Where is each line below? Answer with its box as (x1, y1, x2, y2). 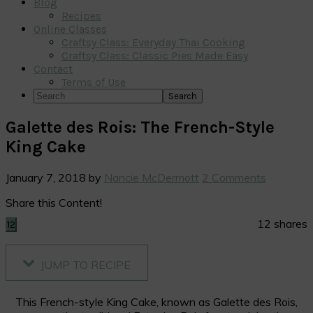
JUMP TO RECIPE (38, 257, 131, 272)
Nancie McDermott (104, 170, 199, 184)
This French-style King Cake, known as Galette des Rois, (15, 294, 298, 309)
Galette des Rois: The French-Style (6, 117, 275, 137)
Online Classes (34, 22, 107, 36)
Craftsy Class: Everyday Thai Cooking (61, 35, 245, 49)
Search (33, 87, 66, 101)
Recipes (61, 8, 101, 22)
